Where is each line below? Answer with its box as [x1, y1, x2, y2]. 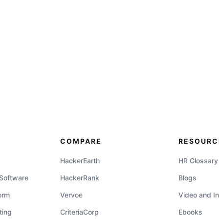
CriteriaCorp [60, 208, 99, 216]
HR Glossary [178, 156, 218, 165]
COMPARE [60, 137, 102, 145]
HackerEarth [60, 156, 100, 165]
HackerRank [60, 174, 100, 182]
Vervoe [60, 191, 83, 199]
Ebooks [178, 208, 202, 216]
